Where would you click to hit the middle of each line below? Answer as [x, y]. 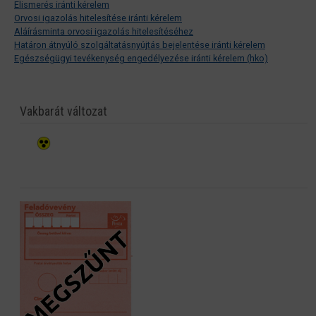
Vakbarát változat [64, 111]
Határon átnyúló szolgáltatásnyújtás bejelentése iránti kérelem [140, 45]
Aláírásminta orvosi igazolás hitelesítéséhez [104, 32]
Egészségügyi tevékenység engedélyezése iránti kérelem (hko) [141, 59]
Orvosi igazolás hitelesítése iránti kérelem [98, 18]
